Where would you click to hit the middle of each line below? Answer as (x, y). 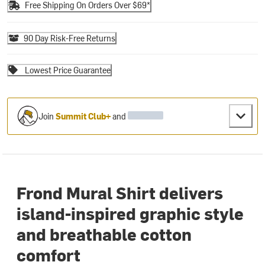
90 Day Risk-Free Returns (70, 38)
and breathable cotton (104, 234)
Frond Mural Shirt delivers (120, 193)
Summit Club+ (83, 116)
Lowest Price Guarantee (68, 70)
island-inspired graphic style (130, 213)
